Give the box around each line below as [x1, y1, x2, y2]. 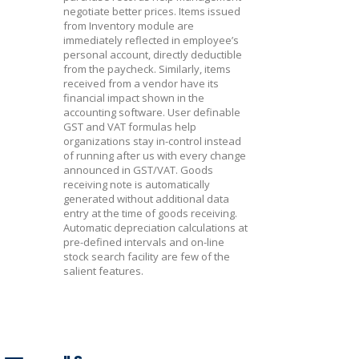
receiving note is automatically [63, 177, 210, 192]
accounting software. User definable [63, 105, 240, 119]
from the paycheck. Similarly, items [63, 62, 231, 76]
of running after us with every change [63, 148, 246, 163]
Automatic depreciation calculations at [63, 220, 248, 235]
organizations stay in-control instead [63, 134, 241, 148]
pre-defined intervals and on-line [63, 235, 224, 249]
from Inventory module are [63, 18, 194, 33]
